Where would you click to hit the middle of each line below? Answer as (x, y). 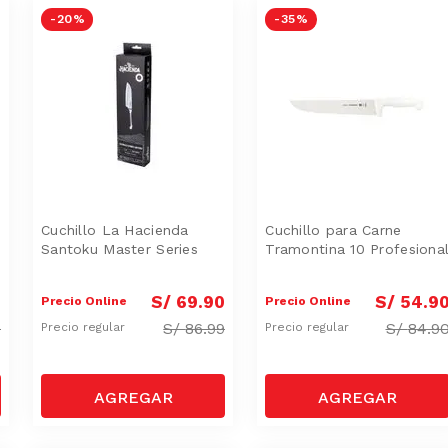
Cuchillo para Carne (333, 229)
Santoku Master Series (119, 248)
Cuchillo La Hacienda (115, 229)
